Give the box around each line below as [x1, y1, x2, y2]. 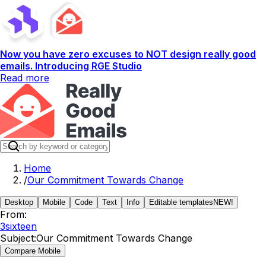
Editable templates [149, 198, 213, 207]
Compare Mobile [5, 246, 61, 255]
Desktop [5, 198, 33, 207]
